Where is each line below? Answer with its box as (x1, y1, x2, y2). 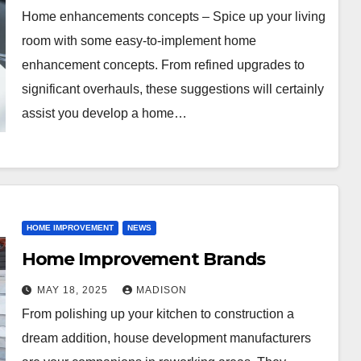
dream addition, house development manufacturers (21, 330, 311, 345)
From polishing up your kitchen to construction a (21, 306, 294, 321)
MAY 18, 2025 (36, 284, 111, 296)
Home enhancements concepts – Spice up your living (21, 9, 326, 23)
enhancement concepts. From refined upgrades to (21, 57, 305, 72)
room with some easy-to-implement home (21, 33, 256, 48)
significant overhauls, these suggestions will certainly (21, 81, 324, 96)
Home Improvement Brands (21, 247, 266, 270)
